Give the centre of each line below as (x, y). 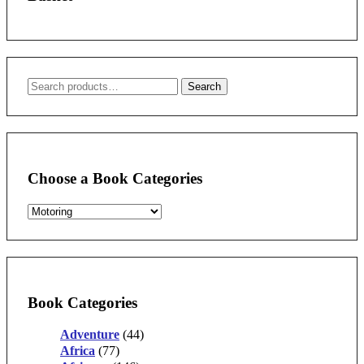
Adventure (90, 335)
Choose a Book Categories (115, 179)
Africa (78, 351)
